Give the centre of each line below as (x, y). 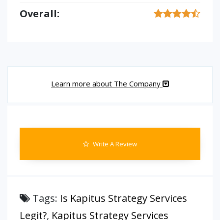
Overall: (40, 14)
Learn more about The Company (107, 83)
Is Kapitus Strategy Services (124, 198)
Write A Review (114, 144)
